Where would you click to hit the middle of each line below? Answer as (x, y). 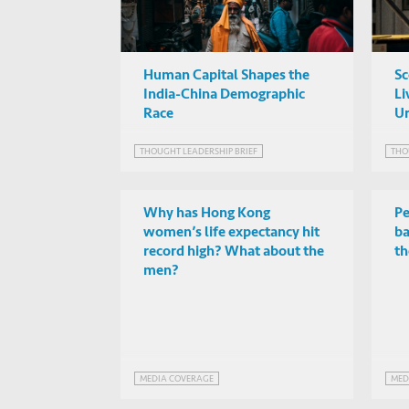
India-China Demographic (224, 94)
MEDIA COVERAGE (177, 379)
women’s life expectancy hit (231, 231)
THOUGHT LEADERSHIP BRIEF (199, 152)
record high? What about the (234, 251)
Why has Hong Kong (207, 212)
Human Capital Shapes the (226, 75)
